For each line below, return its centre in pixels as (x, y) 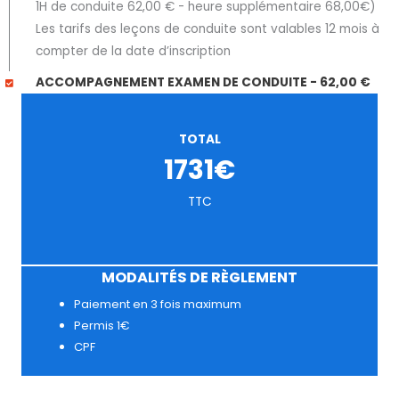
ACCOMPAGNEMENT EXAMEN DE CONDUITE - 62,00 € (203, 83)
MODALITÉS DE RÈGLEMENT (199, 278)
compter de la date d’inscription (133, 52)
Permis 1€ (102, 326)
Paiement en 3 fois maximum (158, 305)
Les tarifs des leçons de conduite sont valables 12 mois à (208, 29)
